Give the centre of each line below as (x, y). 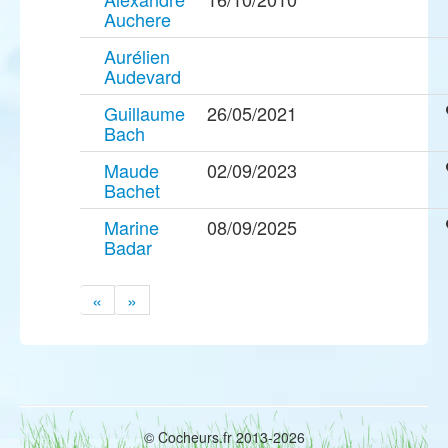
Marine (131, 226)
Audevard (142, 75)
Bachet (132, 189)
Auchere (137, 18)
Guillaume (144, 112)
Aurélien (137, 55)
